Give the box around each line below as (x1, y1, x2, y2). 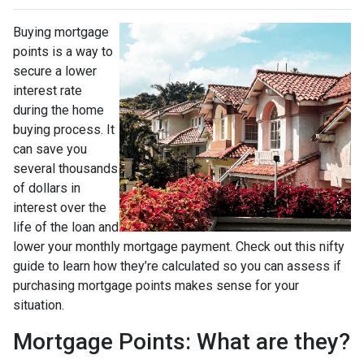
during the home (13, 102, 104, 118)
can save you (13, 141, 87, 157)
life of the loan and (13, 219, 119, 235)
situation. (13, 297, 64, 313)
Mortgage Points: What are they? (13, 327, 350, 355)
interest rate (13, 82, 82, 98)
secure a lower (13, 63, 97, 79)
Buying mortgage (13, 24, 109, 40)
